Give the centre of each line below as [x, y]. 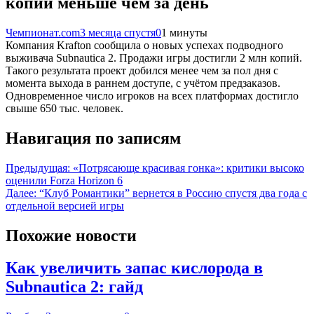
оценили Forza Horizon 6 [64, 180]
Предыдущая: [38, 168]
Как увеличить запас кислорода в [134, 268]
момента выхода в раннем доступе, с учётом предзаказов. [143, 83]
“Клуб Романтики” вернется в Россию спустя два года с [173, 193]
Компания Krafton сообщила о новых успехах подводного [144, 45]
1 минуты [184, 32]
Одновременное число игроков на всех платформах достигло [152, 95]
